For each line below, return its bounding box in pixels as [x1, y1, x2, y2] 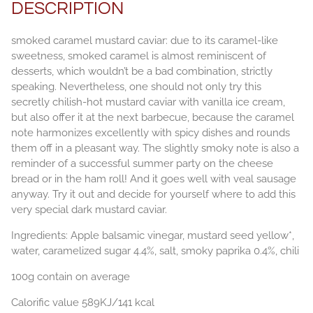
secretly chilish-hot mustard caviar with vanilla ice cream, [11, 96, 285, 109]
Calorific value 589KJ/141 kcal [11, 296, 154, 310]
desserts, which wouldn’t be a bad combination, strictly [11, 65, 272, 78]
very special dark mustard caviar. [11, 203, 167, 217]
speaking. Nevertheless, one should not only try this [11, 80, 261, 94]
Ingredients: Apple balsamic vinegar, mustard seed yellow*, [11, 229, 294, 242]
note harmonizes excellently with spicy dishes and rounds [11, 126, 290, 140]
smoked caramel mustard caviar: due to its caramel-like [11, 34, 278, 48]
